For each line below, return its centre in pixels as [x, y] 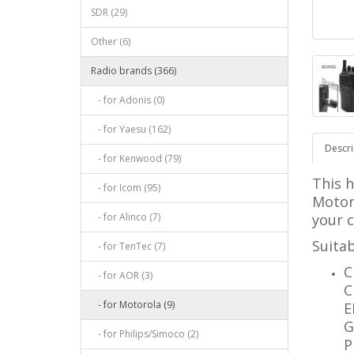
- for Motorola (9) [133, 305]
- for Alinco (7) [126, 217]
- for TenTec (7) [128, 246]
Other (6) [111, 41]
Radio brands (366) [134, 71]
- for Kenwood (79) [136, 158]
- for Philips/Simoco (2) [145, 334]
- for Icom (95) [126, 188]
